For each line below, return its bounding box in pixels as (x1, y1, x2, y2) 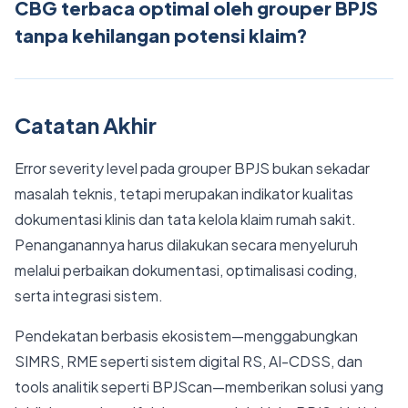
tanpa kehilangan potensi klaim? (15, 24, 308, 46)
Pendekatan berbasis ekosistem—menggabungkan (15, 326, 358, 345)
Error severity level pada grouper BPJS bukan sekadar (15, 158, 370, 178)
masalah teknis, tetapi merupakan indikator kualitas (15, 184, 353, 203)
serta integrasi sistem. (15, 286, 163, 305)
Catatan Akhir (15, 111, 157, 138)
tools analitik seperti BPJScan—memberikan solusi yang (15, 377, 383, 396)
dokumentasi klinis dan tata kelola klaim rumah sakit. (15, 209, 356, 229)
